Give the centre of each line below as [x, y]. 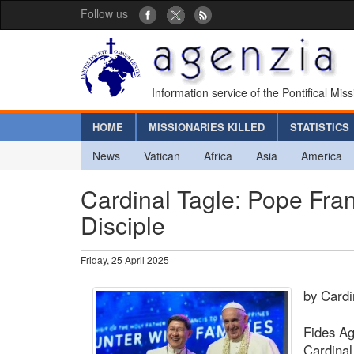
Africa [218, 155]
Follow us [104, 13]
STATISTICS [320, 126]
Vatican [162, 155]
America [322, 155]
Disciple [123, 224]
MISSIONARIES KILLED [207, 126]
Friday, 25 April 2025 [125, 259]
